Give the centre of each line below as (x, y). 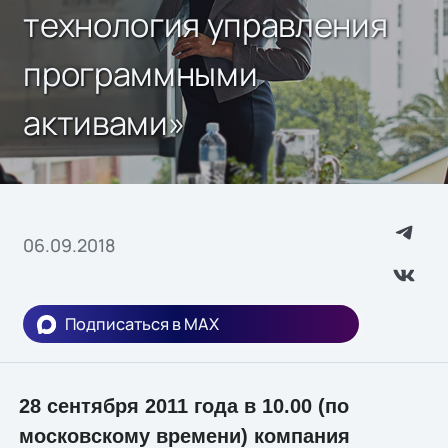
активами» (104, 122)
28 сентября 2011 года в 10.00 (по (183, 405)
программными (140, 73)
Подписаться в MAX (142, 324)
